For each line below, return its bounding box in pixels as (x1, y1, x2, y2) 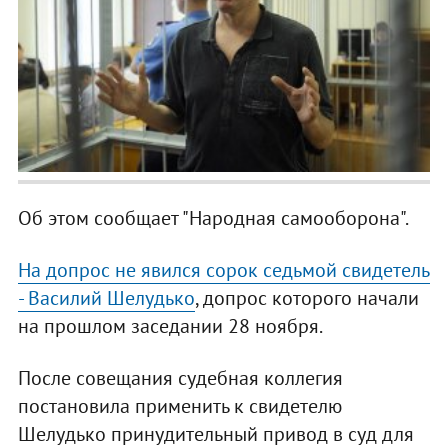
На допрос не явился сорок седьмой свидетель (17, 257, 430, 284)
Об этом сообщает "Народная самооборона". (17, 205, 409, 232)
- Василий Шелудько (17, 285, 195, 312)
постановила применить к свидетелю (17, 393, 342, 420)
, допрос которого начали (194, 285, 419, 312)
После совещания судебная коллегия (17, 365, 343, 392)
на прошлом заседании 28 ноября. (17, 313, 323, 340)
